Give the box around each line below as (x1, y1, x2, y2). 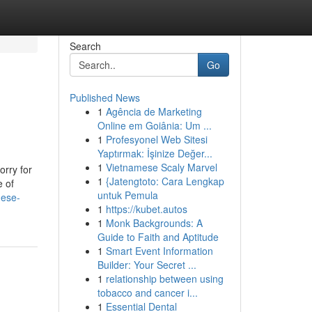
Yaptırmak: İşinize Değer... (97, 146, 212, 160)
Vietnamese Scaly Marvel (105, 160, 217, 174)
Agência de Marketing (105, 104, 202, 118)
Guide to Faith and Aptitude (97, 230, 219, 244)
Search (69, 39, 101, 53)
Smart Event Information (105, 244, 213, 258)
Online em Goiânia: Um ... (97, 118, 212, 132)
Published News (69, 91, 140, 104)
